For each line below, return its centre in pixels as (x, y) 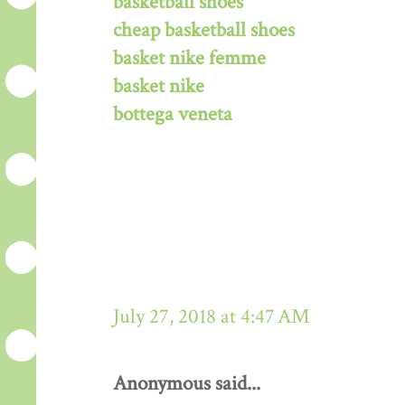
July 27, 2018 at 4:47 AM (211, 316)
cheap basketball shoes (204, 30)
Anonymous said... (187, 383)
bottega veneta (173, 114)
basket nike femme (189, 58)
